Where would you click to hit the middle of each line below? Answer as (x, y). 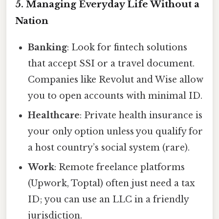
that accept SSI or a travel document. (111, 64)
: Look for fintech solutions (127, 48)
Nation (32, 21)
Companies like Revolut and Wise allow (116, 80)
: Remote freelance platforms (120, 167)
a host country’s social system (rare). (109, 148)
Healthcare (54, 116)
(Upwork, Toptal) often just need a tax (112, 184)
